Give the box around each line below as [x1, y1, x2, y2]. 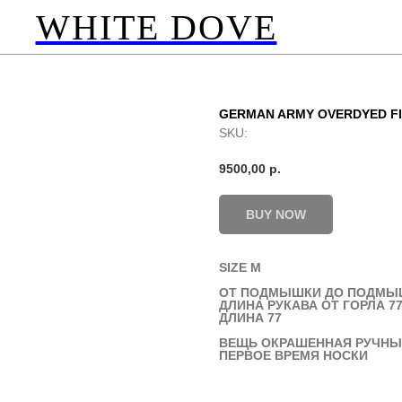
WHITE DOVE [35, 6, 277, 48]
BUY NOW [246, 206, 306, 222]
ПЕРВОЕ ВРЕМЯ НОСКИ [219, 348, 368, 363]
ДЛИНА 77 [219, 310, 282, 326]
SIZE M [219, 260, 261, 275]
